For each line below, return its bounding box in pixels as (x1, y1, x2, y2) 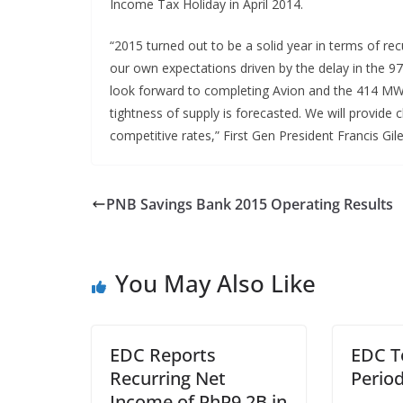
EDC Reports (110, 343, 216, 367)
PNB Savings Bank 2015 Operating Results (106, 194, 393, 214)
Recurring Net (110, 366, 226, 390)
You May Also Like (115, 267, 316, 300)
